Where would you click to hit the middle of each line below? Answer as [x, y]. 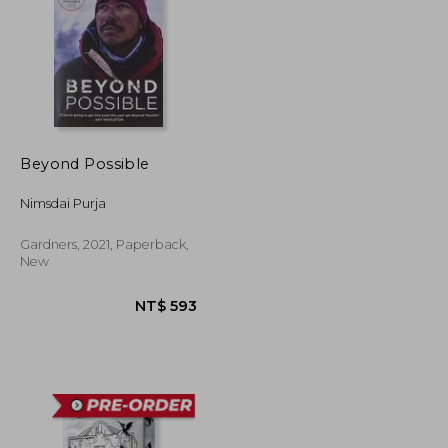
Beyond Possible [85, 163]
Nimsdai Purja [63, 203]
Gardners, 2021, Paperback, [105, 244]
